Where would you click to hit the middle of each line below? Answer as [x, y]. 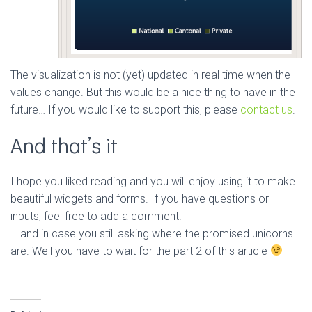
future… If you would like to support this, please [125, 109]
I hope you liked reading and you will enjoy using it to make [153, 181]
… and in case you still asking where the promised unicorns [152, 233]
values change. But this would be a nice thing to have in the [153, 92]
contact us [266, 109]
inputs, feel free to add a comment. [96, 216]
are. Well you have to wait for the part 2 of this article [140, 251]
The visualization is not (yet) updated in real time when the [150, 75]
